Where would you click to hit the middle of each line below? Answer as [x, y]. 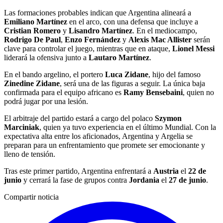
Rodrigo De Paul [32, 40]
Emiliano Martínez [36, 22]
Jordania [144, 180]
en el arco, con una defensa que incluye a [133, 22]
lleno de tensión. [30, 154]
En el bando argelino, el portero [55, 75]
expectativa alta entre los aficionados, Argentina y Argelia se [98, 136]
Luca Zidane [127, 75]
